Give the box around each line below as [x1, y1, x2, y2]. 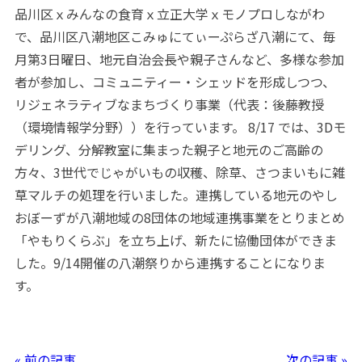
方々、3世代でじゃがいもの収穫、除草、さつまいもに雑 [14, 162, 345, 183]
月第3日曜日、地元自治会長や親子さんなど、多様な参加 [14, 49, 344, 69]
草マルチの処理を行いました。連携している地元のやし [14, 185, 338, 205]
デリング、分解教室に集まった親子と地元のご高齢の [14, 140, 323, 160]
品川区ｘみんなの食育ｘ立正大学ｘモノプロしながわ [14, 4, 325, 24]
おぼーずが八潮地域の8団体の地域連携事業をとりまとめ [14, 208, 345, 228]
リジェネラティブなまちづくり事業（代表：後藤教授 [14, 95, 324, 115]
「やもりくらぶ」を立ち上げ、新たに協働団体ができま [14, 230, 337, 250]
